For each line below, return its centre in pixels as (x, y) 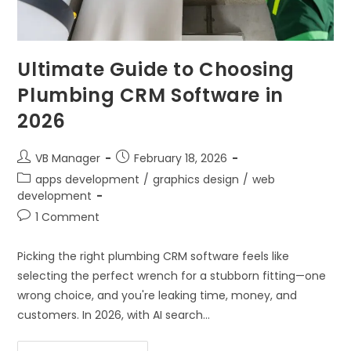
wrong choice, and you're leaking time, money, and (157, 296)
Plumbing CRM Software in (150, 96)
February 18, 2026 (181, 159)
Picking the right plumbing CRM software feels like (154, 257)
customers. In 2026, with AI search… (114, 315)
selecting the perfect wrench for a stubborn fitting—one (172, 276)
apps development (88, 180)
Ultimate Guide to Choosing (156, 70)
